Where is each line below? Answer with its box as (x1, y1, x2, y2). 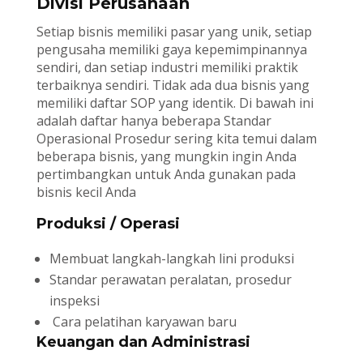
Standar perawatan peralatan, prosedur (49, 270, 292, 288)
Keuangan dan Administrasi (36, 332, 250, 351)
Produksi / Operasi (36, 214, 180, 233)
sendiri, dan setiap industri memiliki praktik (36, 58, 298, 76)
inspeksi (49, 291, 100, 310)
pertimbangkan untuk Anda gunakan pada (36, 164, 296, 183)
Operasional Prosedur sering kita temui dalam (36, 129, 317, 147)
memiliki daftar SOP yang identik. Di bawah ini (36, 93, 314, 112)
